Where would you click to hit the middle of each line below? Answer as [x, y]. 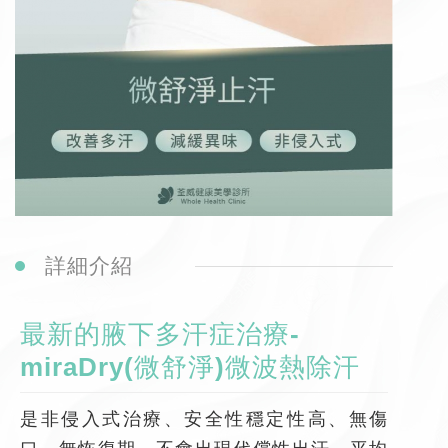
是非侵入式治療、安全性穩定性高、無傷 [204, 418]
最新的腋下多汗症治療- [160, 333]
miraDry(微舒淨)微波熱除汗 [190, 366]
